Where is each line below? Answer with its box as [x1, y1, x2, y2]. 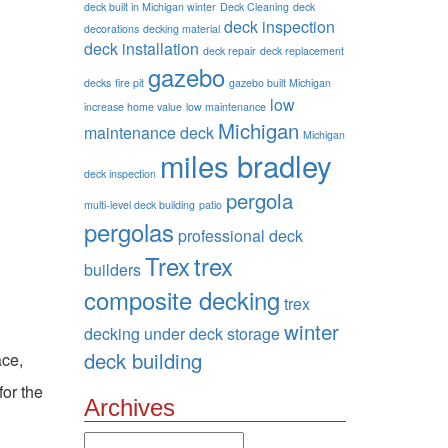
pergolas [83, 214, 174, 249]
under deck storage [143, 322, 280, 345]
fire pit [114, 75, 144, 90]
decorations [83, 21, 139, 36]
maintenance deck [83, 121, 214, 144]
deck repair [202, 43, 256, 58]
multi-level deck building [83, 197, 195, 212]
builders [83, 258, 141, 281]
